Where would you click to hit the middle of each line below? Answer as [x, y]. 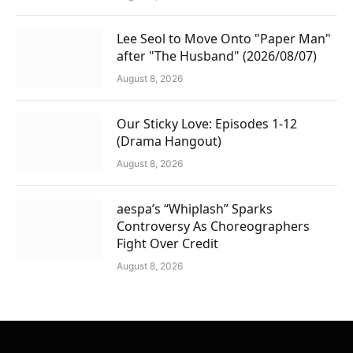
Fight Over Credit [167, 244]
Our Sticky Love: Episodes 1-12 [207, 124]
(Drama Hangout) [169, 141]
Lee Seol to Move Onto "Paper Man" [224, 39]
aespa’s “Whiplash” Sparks [195, 209]
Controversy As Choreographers [213, 227]
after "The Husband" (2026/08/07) [217, 56]
